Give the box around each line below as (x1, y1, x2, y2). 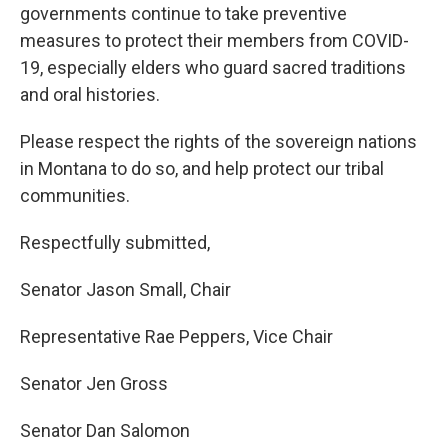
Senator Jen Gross (20, 373, 168, 394)
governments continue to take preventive (20, 3, 347, 24)
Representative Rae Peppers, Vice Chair (20, 326, 333, 347)
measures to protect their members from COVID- (20, 30, 409, 51)
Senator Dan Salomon (20, 420, 190, 441)
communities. (20, 185, 130, 206)
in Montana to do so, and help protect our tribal (20, 158, 384, 179)
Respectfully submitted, (20, 232, 210, 253)
